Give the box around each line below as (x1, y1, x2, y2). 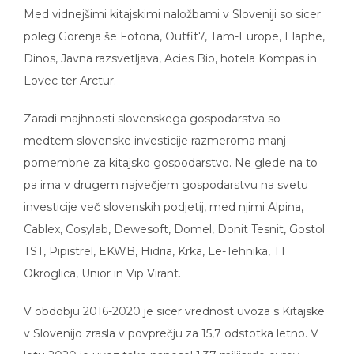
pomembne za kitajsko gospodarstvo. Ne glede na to (24, 144, 318, 159)
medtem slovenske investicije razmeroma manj (24, 122, 286, 137)
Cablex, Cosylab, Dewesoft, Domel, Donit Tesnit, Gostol (24, 210, 325, 225)
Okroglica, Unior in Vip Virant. (24, 254, 181, 269)
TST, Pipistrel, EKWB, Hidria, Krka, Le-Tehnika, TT (24, 232, 286, 247)
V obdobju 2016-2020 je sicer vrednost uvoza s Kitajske (24, 292, 325, 307)
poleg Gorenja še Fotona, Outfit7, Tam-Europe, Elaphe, (24, 17, 325, 32)
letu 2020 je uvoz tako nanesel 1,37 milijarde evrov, (24, 337, 302, 352)
